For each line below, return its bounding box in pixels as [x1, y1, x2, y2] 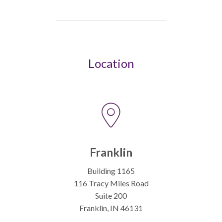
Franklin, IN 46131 [79, 203, 143, 213]
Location [88, 56, 134, 70]
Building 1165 [87, 166, 135, 175]
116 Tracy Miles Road [73, 178, 149, 188]
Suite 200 [95, 191, 127, 200]
